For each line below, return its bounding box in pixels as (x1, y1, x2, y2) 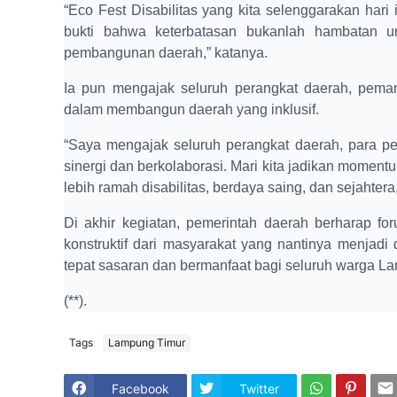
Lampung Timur (108, 336, 185, 350)
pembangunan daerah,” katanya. (64, 44, 268, 60)
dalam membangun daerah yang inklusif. (64, 101, 319, 117)
